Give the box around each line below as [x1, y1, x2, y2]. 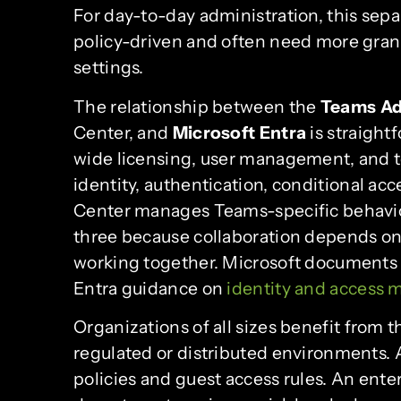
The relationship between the [73, 95, 320, 117]
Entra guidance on [73, 277, 227, 299]
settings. [73, 56, 144, 79]
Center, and [73, 121, 173, 143]
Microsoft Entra [172, 121, 307, 143]
